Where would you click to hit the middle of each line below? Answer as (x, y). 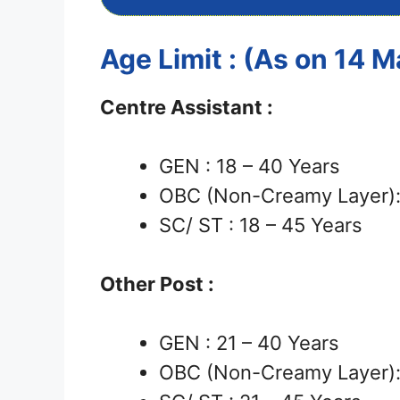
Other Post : (157, 284)
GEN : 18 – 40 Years (250, 167)
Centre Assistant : (187, 108)
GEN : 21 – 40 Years (249, 343)
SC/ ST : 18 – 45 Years (261, 225)
